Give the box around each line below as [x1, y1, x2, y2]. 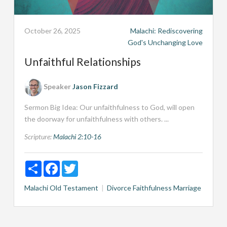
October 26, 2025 [24, 26, 81, 35]
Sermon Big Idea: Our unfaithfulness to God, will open [24, 102, 195, 111]
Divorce [106, 183, 131, 192]
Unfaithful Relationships [24, 55, 141, 68]
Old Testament [49, 183, 98, 192]
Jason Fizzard [72, 82, 118, 91]
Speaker [43, 82, 71, 91]
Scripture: [24, 132, 52, 141]
